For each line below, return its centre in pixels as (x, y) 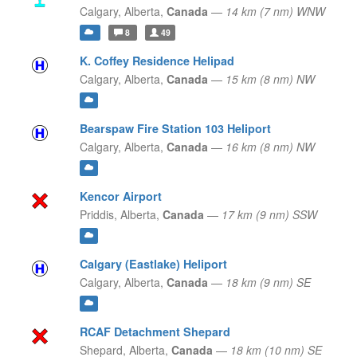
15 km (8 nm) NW (270, 79)
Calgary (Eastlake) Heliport (153, 264)
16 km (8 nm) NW (270, 147)
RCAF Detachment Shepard (155, 332)
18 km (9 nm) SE (268, 282)
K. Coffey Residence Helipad (157, 61)
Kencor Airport (120, 196)
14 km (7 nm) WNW (275, 12)
